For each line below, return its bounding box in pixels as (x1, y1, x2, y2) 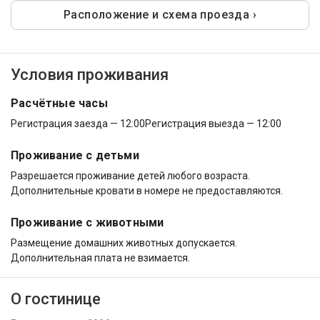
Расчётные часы (11, 96, 108, 111)
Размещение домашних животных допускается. (11, 237, 237, 249)
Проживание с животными (11, 216, 164, 230)
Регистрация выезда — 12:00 (145, 118, 281, 130)
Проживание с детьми (11, 149, 139, 163)
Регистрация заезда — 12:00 (11, 118, 145, 130)
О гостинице (11, 290, 101, 309)
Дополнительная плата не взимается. (11, 252, 190, 264)
